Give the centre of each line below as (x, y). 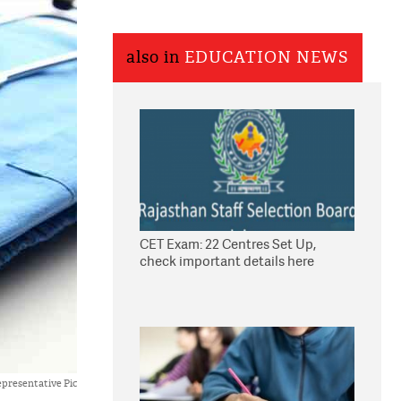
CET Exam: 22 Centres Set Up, (228, 244)
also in (155, 58)
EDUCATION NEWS (267, 58)
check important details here (227, 261)
